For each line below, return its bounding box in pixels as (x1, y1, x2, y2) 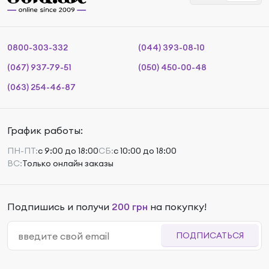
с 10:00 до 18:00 (113, 145, 177, 156)
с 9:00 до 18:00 (38, 145, 98, 156)
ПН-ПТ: (7, 145, 38, 156)
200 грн (112, 201, 148, 213)
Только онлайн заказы (22, 158, 113, 169)
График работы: (7, 124, 83, 136)
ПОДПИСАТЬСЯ (176, 230, 244, 241)
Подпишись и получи (7, 201, 112, 213)
